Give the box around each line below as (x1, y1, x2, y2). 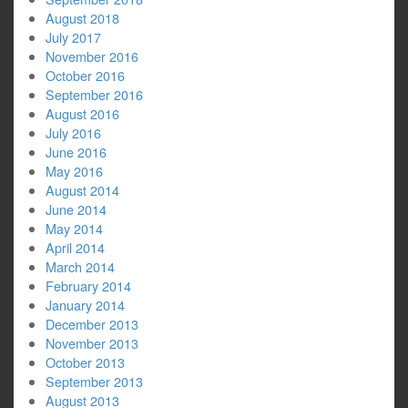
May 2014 (46, 219, 103, 238)
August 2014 (46, 180, 119, 199)
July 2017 (46, 27, 101, 46)
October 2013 (46, 352, 125, 372)
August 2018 (46, 8, 119, 27)
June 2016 (46, 142, 107, 161)
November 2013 (46, 333, 138, 352)
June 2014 (46, 199, 107, 219)
